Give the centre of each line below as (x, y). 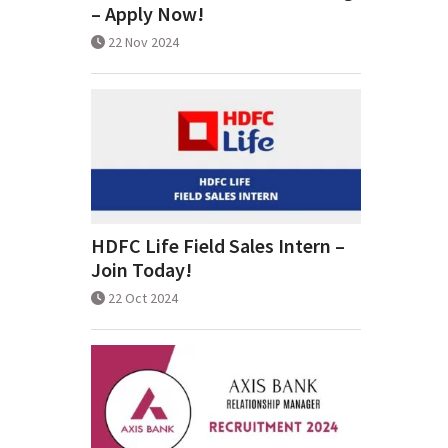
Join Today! (141, 270)
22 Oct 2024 (143, 298)
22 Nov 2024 (143, 42)
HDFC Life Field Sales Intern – (218, 246)
